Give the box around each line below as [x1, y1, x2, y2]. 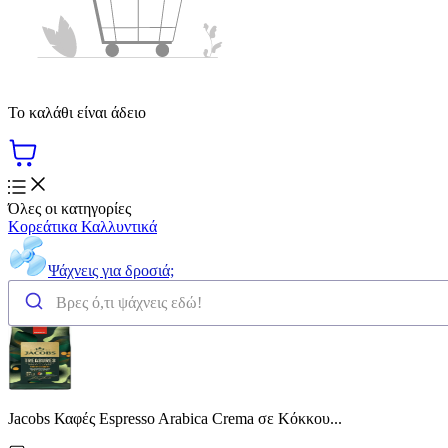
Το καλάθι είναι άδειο [8, 103, 146, 121]
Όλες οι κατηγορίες [8, 199, 131, 217]
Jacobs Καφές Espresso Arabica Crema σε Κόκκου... [8, 409, 342, 427]
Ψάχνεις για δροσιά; [48, 261, 174, 279]
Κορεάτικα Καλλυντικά [8, 217, 157, 235]
